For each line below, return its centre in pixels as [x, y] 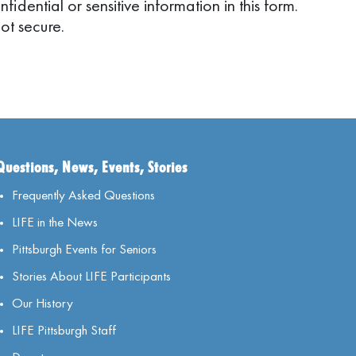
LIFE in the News [54, 222]
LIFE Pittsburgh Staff [64, 330]
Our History [42, 303]
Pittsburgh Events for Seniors [84, 249]
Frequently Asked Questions [83, 195]
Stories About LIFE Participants [91, 276]
